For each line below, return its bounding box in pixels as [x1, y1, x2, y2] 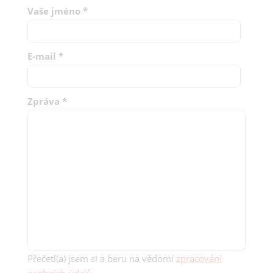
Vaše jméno [27, 4, 80, 17]
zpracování [176, 252, 222, 264]
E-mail [27, 49, 56, 62]
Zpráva [27, 94, 60, 107]
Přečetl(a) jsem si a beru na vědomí [27, 252, 176, 264]
